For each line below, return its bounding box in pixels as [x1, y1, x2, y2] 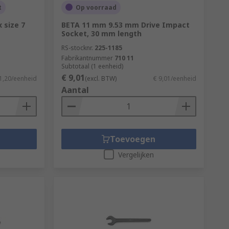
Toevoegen [110, 133, 156, 145]
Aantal [61, 84, 89, 96]
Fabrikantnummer [61, 53, 113, 62]
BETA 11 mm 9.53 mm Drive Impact [61, 19, 190, 30]
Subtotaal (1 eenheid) [61, 61, 123, 71]
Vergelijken [118, 149, 154, 159]
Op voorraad [75, 3, 117, 12]
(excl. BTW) [84, 74, 117, 83]
